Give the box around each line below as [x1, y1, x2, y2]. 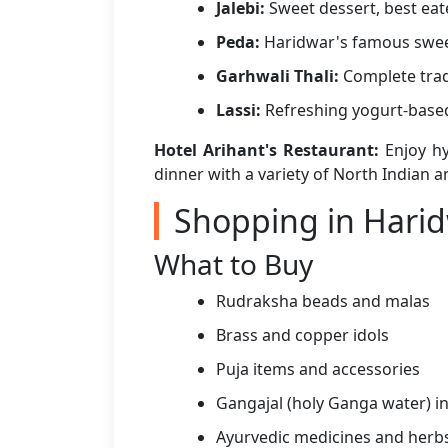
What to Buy [154, 245, 313, 283]
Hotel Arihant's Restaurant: [154, 139, 379, 161]
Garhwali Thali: [216, 65, 339, 87]
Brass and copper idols [216, 324, 389, 346]
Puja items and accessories [216, 358, 420, 380]
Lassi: [216, 99, 261, 121]
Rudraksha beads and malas [216, 290, 430, 312]
